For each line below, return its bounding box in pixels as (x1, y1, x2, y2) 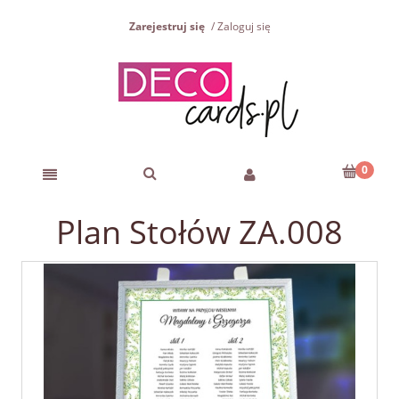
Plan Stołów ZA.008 (56, 210, 343, 255)
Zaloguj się (216, 19, 271, 35)
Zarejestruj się (128, 19, 205, 35)
